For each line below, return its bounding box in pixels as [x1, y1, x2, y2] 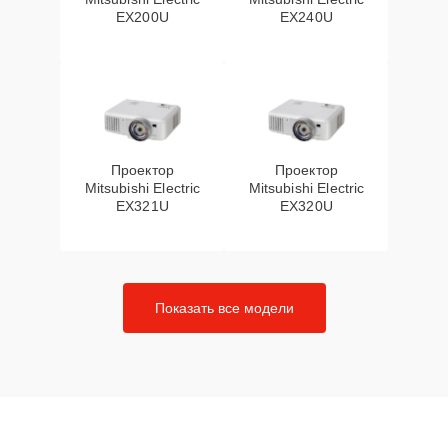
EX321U [116, 198, 169, 214]
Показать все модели [154, 300, 294, 316]
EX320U [280, 198, 333, 214]
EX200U [116, 9, 169, 25]
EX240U [280, 9, 333, 25]
